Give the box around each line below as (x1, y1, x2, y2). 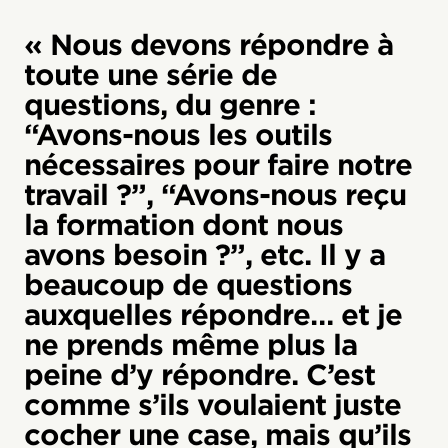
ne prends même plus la (24, 327, 357, 362)
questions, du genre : (24, 87, 316, 122)
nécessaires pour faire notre (24, 147, 412, 182)
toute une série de (24, 57, 277, 92)
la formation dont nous (24, 207, 343, 242)
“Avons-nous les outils (24, 117, 332, 152)
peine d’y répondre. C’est (24, 357, 375, 392)
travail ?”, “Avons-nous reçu (24, 177, 406, 212)
